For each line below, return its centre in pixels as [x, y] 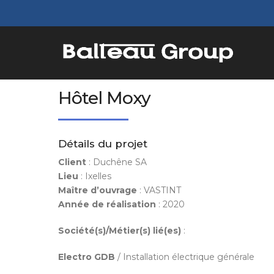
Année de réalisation [107, 204]
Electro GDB [86, 257]
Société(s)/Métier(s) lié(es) [119, 231]
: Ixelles [94, 176]
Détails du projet [102, 144]
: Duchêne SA [116, 162]
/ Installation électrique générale [184, 257]
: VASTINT [159, 190]
